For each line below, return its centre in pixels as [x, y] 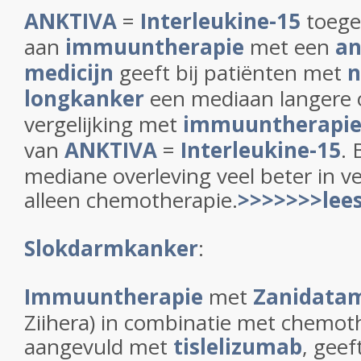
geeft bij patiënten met [230, 73]
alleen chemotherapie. [131, 200]
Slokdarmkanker [111, 248]
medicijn [69, 73]
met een [290, 47]
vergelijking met [104, 124]
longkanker [84, 98]
